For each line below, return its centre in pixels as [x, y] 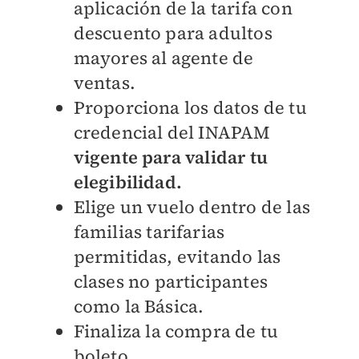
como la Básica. [139, 307]
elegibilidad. [128, 182]
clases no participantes [171, 282]
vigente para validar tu [171, 157]
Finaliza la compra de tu [176, 331]
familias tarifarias [149, 232]
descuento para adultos [173, 33]
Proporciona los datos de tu [190, 108]
